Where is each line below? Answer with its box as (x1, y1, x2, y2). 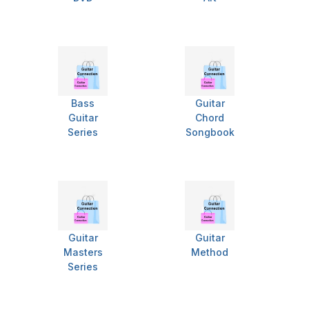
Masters (63, 246, 103, 259)
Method (191, 246, 228, 259)
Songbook (185, 126, 235, 139)
